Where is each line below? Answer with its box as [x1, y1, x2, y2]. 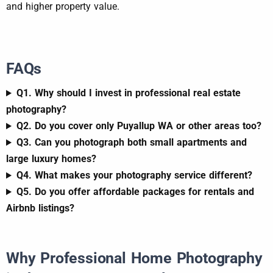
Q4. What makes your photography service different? [16, 169, 252, 182]
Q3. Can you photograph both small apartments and [16, 136, 247, 149]
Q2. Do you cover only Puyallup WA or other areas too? [16, 120, 261, 132]
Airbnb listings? [6, 202, 74, 214]
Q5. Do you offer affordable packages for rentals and [16, 186, 254, 198]
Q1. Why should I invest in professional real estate [16, 87, 241, 99]
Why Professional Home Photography [6, 249, 263, 268]
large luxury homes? [6, 153, 96, 165]
